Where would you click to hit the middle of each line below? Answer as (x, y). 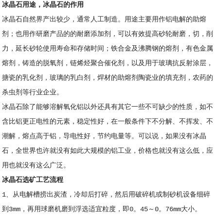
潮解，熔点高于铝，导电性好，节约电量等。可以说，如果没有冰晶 (104, 136)
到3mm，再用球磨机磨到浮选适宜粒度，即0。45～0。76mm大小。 (102, 209)
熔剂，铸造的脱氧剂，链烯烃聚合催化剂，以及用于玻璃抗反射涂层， (108, 63)
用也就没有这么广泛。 (36, 165)
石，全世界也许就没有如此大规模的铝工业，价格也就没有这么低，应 (108, 151)
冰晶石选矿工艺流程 (33, 180)
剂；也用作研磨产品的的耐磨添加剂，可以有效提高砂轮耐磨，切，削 (108, 34)
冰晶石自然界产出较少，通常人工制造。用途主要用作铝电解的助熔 (104, 19)
